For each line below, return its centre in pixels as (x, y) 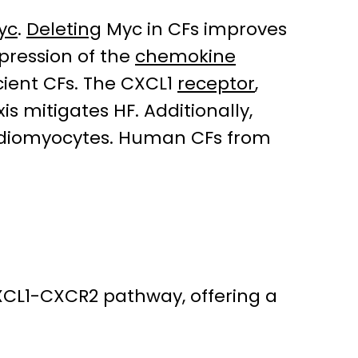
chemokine (185, 57)
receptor (216, 84)
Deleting (64, 30)
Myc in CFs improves (194, 30)
